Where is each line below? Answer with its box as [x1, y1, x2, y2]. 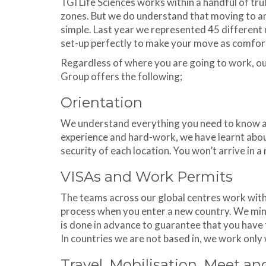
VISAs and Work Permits [61, 168, 233, 185]
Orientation [61, 94, 142, 111]
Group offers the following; [61, 70, 182, 83]
